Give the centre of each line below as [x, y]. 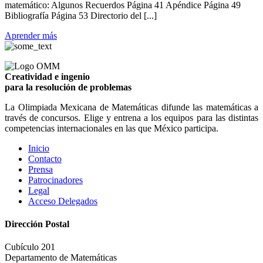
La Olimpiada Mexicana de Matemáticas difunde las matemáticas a [131, 107]
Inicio [39, 148]
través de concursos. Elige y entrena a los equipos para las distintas [131, 117]
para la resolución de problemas [68, 87]
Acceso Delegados [63, 201]
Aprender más [31, 35]
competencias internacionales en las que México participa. [112, 128]
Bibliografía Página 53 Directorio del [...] [81, 15]
